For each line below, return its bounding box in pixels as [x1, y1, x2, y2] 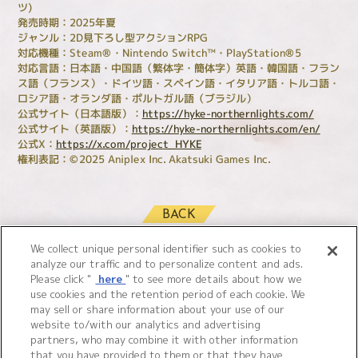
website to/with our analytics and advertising [30, 317, 261, 332]
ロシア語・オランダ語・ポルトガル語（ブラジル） [18, 90, 257, 105]
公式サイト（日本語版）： [18, 105, 143, 121]
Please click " [30, 272, 92, 286]
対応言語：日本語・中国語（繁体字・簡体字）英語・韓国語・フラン [18, 60, 340, 75]
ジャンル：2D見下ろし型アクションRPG [18, 30, 209, 45]
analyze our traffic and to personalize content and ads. [30, 257, 304, 271]
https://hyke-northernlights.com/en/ [132, 121, 321, 136]
